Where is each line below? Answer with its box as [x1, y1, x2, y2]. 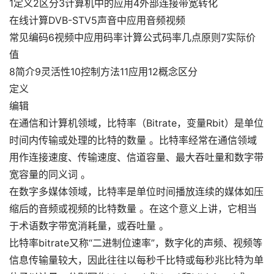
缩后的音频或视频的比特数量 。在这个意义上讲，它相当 [9, 202, 257, 215]
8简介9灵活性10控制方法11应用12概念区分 [9, 65, 198, 78]
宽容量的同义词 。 [9, 168, 91, 180]
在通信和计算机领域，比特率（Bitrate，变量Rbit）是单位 [9, 117, 264, 129]
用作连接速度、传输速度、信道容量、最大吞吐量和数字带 [9, 151, 264, 163]
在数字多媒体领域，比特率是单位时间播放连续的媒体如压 [9, 185, 264, 198]
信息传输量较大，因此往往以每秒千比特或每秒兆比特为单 [9, 254, 264, 266]
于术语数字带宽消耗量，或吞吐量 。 [9, 220, 169, 232]
